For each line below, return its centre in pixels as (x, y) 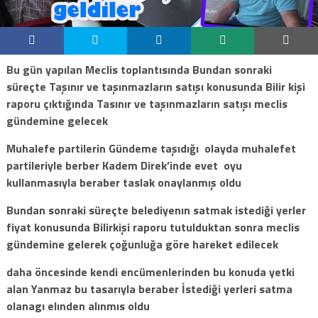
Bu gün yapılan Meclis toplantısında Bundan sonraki (139, 69)
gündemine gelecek (57, 120)
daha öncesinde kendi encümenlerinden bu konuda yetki (150, 272)
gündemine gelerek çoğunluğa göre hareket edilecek (142, 244)
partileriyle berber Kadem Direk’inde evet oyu (124, 165)
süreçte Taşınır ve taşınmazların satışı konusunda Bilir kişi (155, 86)
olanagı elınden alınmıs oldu (78, 306)
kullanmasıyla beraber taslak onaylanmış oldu (124, 182)
